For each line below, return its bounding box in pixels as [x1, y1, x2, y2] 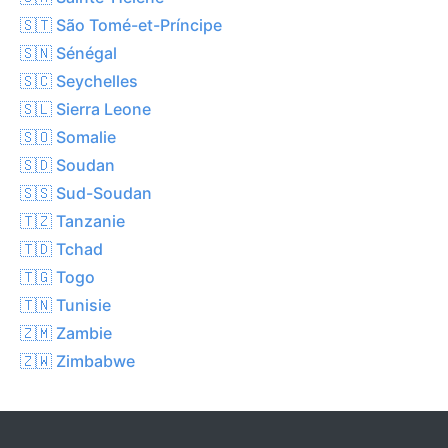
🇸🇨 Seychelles [20, 70, 138, 91]
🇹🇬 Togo [20, 266, 95, 287]
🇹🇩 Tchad [20, 238, 103, 259]
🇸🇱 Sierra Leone [20, 98, 151, 119]
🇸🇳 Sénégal [20, 42, 117, 63]
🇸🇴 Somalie [20, 126, 116, 147]
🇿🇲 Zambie [20, 322, 112, 343]
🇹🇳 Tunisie [20, 294, 111, 315]
